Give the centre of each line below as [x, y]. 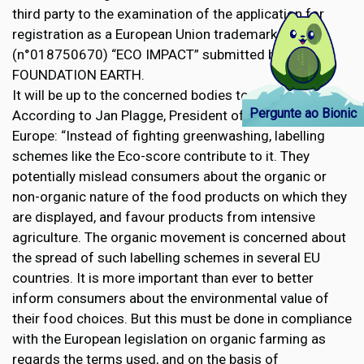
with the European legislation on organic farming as [169, 339]
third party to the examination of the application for [168, 14]
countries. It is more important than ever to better [163, 278]
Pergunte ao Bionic [303, 114]
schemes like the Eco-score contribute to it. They [161, 156]
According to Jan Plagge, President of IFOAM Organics [180, 116]
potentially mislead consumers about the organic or [169, 177]
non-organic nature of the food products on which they [180, 197]
